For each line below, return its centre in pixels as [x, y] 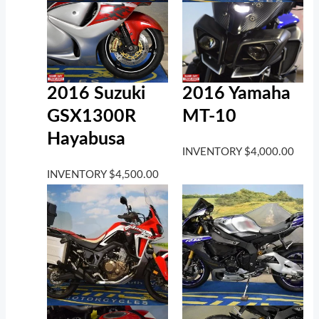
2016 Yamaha [236, 94]
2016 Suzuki [96, 94]
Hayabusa [87, 140]
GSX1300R [92, 117]
